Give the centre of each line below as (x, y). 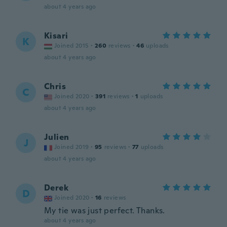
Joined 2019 (72, 147)
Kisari (56, 36)
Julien (57, 137)
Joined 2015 (72, 46)
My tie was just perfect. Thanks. (105, 211)
